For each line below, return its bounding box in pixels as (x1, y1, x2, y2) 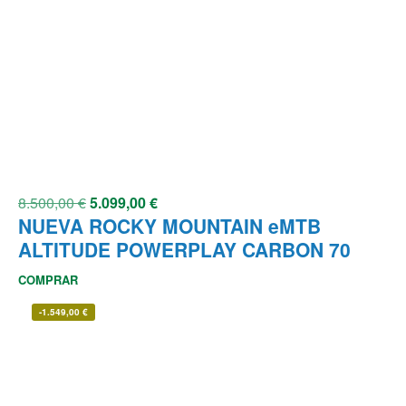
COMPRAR (18, 271, 78, 289)
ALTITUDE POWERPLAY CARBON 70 (18, 236, 351, 264)
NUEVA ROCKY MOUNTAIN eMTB (18, 212, 321, 240)
